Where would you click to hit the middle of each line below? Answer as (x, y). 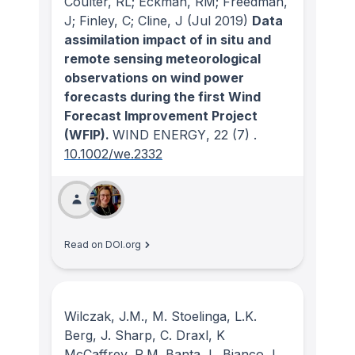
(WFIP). (88, 135)
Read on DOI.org (103, 245)
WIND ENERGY (159, 135)
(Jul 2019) (216, 21)
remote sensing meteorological (162, 59)
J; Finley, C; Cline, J (124, 21)
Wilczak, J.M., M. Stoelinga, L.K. (160, 317)
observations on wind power (154, 78)
